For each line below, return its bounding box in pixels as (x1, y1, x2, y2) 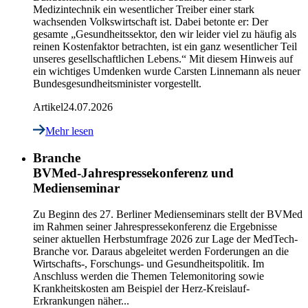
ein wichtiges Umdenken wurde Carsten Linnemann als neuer (33, 65, 300, 77)
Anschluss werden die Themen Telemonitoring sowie (33, 270, 264, 283)
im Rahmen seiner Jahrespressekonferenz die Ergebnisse (33, 221, 277, 233)
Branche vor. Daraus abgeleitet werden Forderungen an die (33, 245, 289, 258)
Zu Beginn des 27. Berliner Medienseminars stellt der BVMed (33, 208, 302, 221)
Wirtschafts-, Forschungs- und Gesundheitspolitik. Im (33, 258, 264, 270)
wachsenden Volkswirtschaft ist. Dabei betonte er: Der (33, 15, 268, 27)
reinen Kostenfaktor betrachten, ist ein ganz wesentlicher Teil (33, 40, 297, 52)
